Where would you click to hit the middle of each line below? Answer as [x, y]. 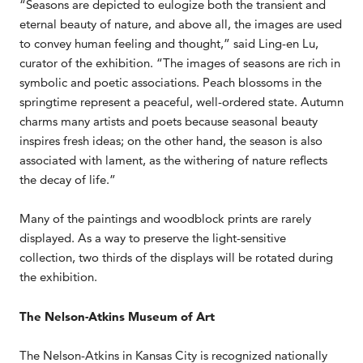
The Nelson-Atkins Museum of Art [119, 316]
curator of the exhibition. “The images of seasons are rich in [180, 63]
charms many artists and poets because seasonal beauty [169, 122]
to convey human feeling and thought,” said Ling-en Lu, [169, 44]
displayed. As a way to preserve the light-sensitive [153, 238]
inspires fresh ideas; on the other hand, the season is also [171, 141]
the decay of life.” [68, 180]
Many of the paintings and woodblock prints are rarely [165, 219]
